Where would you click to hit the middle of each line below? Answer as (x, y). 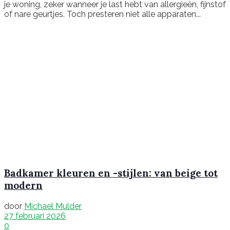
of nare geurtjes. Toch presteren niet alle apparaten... (102, 14)
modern (23, 186)
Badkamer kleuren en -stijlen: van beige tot (111, 173)
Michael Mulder (53, 206)
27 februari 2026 (35, 216)
